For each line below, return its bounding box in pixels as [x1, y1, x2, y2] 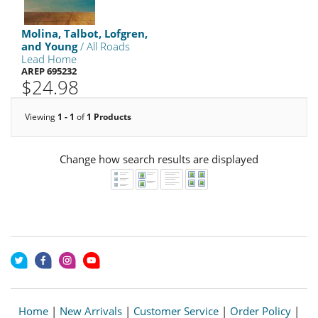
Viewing [25, 111, 57, 123]
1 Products [87, 111, 131, 123]
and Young [21, 39, 77, 53]
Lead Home [21, 52, 77, 66]
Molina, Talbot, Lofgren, [21, 26, 148, 40]
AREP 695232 [21, 65, 77, 77]
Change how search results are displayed [60, 152, 258, 166]
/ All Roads [77, 39, 130, 53]
